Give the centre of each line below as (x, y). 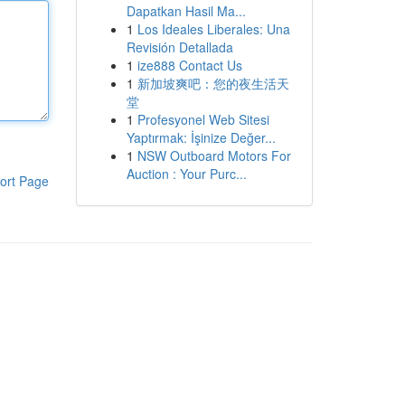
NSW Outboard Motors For (214, 155)
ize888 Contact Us (189, 65)
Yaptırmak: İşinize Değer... (201, 137)
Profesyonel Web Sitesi (203, 119)
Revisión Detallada (179, 47)
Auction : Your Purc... (186, 174)
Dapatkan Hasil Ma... (186, 11)
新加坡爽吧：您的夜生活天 (213, 83)
